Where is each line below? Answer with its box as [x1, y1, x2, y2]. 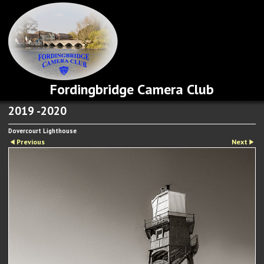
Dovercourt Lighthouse [8, 127, 77, 135]
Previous [16, 137, 45, 146]
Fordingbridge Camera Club [50, 80, 214, 98]
